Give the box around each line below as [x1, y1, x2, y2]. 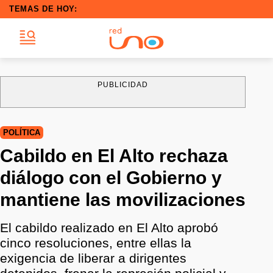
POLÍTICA [3, 128, 40, 137]
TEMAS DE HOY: [9, 4, 77, 13]
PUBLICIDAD [97, 80, 149, 89]
